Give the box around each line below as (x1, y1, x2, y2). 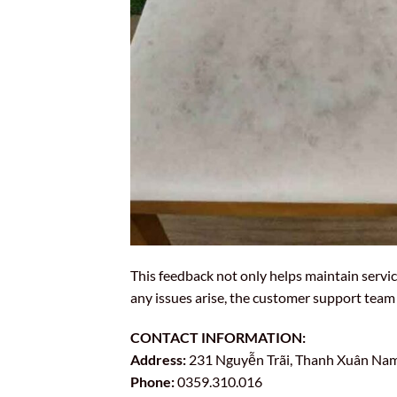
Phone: (130, 373, 175, 391)
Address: (130, 351, 186, 369)
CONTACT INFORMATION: (130, 329, 306, 346)
